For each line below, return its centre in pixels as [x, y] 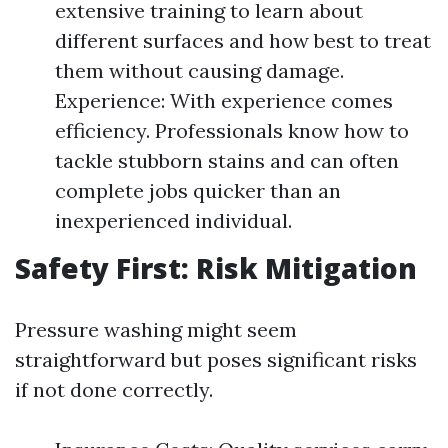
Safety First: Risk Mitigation [216, 268]
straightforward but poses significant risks [216, 359]
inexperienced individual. [173, 220]
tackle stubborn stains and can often [227, 160]
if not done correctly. [114, 389]
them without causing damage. [199, 70]
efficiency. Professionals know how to [232, 130]
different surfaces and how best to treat [243, 40]
